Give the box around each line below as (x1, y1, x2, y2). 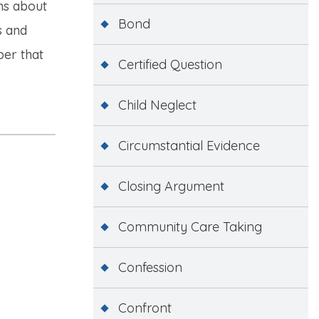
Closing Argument (117, 177, 224, 194)
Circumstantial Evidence (117, 137, 260, 154)
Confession (117, 258, 182, 276)
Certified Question (117, 56, 222, 73)
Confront (117, 299, 172, 316)
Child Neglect (117, 96, 197, 113)
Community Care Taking (117, 218, 262, 235)
